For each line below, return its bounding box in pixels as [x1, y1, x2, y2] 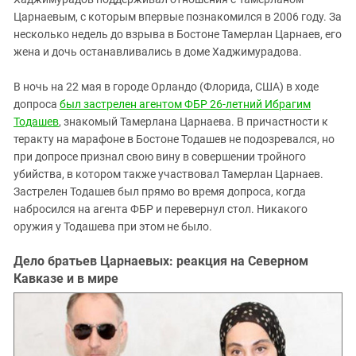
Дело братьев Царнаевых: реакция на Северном [14, 253, 308, 269]
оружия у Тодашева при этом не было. [14, 220, 212, 234]
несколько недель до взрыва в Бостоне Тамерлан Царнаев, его [14, 28, 342, 41]
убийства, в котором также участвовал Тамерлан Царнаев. [14, 168, 323, 181]
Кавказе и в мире [14, 271, 118, 287]
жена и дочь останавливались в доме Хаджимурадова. [14, 45, 302, 59]
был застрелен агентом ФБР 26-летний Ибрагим [60, 98, 311, 111]
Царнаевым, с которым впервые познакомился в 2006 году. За [14, 10, 342, 24]
